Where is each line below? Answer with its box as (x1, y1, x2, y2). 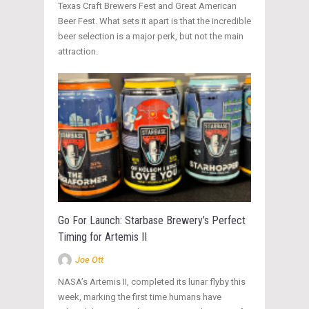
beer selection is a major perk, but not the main (58, 30, 243, 41)
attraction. (58, 46, 98, 57)
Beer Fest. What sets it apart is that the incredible (58, 15, 251, 26)
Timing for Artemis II (58, 230, 147, 243)
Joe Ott (75, 254, 103, 265)
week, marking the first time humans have (58, 291, 221, 302)
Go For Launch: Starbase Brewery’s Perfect (58, 213, 246, 227)
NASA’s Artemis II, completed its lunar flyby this (58, 276, 246, 287)
